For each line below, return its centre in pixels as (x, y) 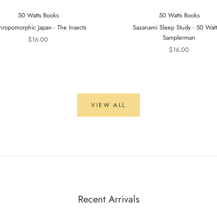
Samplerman (179, 37)
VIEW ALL (108, 105)
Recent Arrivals (108, 199)
